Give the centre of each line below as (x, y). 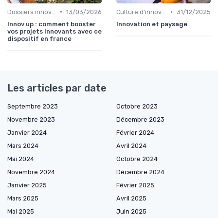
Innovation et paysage (152, 24)
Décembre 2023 (140, 119)
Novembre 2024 (31, 172)
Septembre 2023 (33, 106)
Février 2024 (135, 132)
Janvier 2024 (27, 132)
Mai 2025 (21, 211)
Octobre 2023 (137, 106)
